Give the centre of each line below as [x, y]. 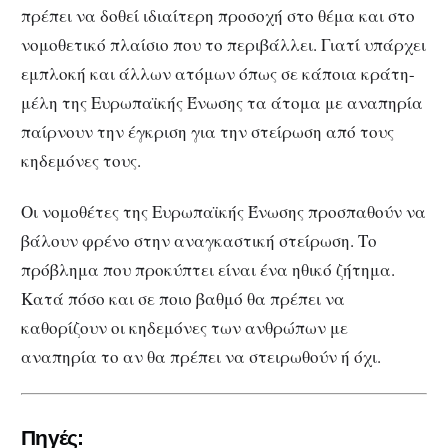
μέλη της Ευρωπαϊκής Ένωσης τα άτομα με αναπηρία [222, 103]
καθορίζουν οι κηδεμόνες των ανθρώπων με [184, 327]
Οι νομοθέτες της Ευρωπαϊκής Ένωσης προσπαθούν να [223, 211]
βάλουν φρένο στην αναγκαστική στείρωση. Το [199, 240]
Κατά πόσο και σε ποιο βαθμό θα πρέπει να [183, 298]
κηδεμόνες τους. [81, 161]
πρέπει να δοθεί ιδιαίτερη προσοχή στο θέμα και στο [218, 16]
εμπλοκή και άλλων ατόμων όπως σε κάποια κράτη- [218, 74]
